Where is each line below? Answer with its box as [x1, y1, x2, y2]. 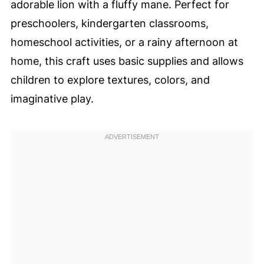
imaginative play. [10, 93, 94, 105]
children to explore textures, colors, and [10, 74, 210, 86]
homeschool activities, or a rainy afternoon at [10, 36, 238, 48]
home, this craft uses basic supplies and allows [10, 55, 243, 67]
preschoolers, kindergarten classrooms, [10, 17, 209, 29]
